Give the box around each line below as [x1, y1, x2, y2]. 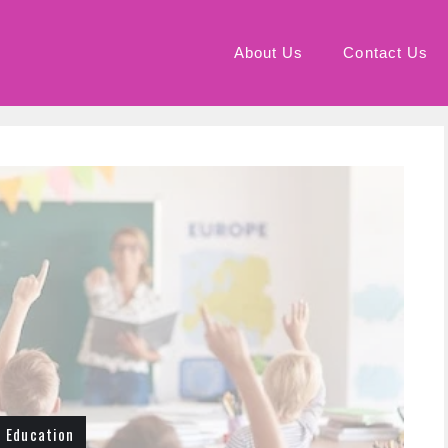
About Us [233, 44, 304, 61]
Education [6, 423, 75, 445]
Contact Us [343, 44, 429, 61]
